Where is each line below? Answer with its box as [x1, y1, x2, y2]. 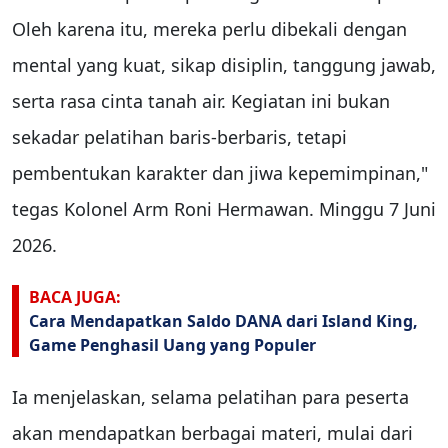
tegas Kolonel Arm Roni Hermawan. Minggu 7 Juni [12, 196, 436, 221]
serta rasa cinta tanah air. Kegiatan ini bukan [12, 88, 390, 113]
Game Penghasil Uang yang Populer [29, 333, 316, 356]
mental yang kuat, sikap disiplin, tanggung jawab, [12, 52, 436, 77]
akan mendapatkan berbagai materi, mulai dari [12, 421, 413, 446]
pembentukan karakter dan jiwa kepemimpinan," [12, 160, 428, 185]
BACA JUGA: [29, 285, 121, 308]
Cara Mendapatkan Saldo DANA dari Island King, [29, 309, 418, 332]
